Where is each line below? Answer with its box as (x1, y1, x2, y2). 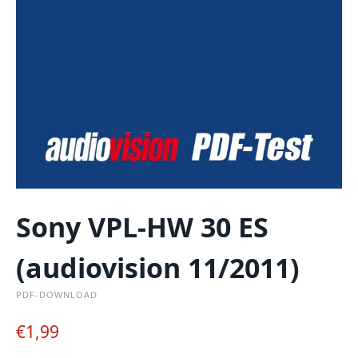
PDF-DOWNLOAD (16, 288, 97, 300)
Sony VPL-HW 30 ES (16, 208, 268, 245)
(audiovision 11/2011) (16, 249, 300, 286)
